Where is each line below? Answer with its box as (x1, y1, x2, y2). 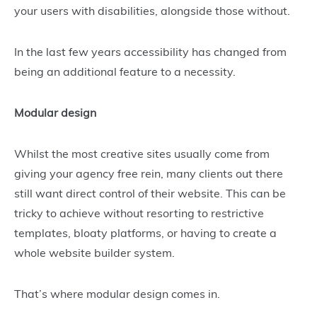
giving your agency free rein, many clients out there (14, 166, 283, 180)
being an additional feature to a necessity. (14, 64, 238, 79)
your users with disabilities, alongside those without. (14, 3, 293, 18)
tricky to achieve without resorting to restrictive (14, 205, 264, 220)
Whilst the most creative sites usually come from (14, 146, 270, 161)
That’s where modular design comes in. (14, 286, 223, 301)
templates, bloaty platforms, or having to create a (14, 225, 277, 240)
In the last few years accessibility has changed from (14, 44, 287, 59)
